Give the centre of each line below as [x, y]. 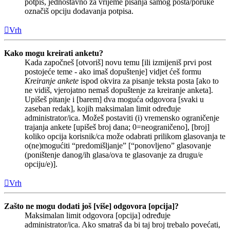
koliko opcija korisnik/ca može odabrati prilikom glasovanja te [125, 136]
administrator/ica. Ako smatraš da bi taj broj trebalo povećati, [122, 224]
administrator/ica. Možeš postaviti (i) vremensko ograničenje [122, 118]
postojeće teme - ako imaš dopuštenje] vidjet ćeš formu [113, 71]
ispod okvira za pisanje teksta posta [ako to [149, 81]
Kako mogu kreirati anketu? [54, 53]
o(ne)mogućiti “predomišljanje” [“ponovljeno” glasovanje [118, 145]
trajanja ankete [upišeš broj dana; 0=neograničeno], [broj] [117, 127]
